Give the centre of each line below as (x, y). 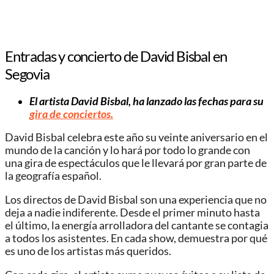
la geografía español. (53, 176)
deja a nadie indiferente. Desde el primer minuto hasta (132, 212)
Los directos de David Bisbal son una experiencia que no (136, 199)
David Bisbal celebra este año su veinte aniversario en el (136, 138)
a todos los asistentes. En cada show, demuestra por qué (136, 238)
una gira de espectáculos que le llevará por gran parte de (136, 163)
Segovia (27, 73)
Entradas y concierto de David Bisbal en (116, 56)
